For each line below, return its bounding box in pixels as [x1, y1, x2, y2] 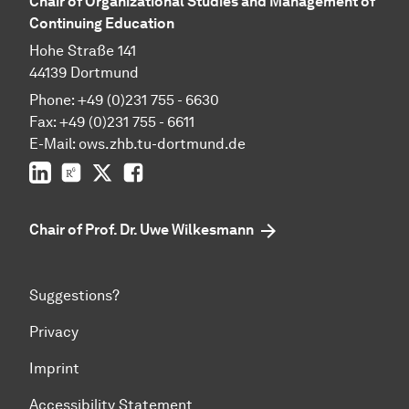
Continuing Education [29, 15, 174, 32]
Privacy [29, 323, 79, 341]
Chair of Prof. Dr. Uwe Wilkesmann [29, 221, 254, 238]
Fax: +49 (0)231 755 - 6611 [29, 113, 194, 131]
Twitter [112, 162, 161, 179]
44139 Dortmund [29, 64, 139, 81]
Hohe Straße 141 [29, 42, 136, 59]
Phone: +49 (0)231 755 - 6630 [29, 91, 219, 109]
